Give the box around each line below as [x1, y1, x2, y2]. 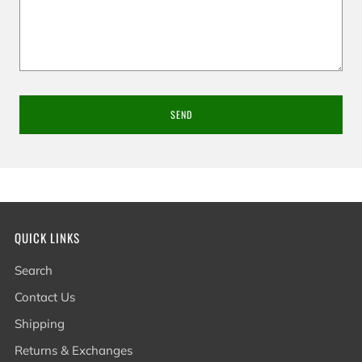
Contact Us [15, 289, 75, 305]
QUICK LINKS [15, 229, 80, 246]
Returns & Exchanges [15, 343, 133, 358]
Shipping [15, 316, 65, 331]
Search [15, 263, 53, 278]
